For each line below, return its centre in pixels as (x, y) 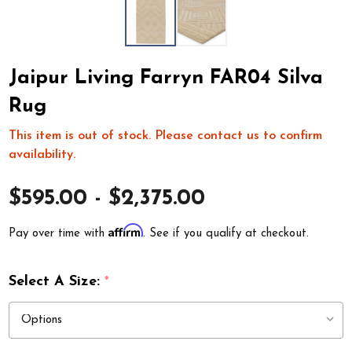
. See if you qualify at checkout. (226, 233)
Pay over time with (59, 233)
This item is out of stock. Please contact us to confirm (166, 136)
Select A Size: (57, 281)
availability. (42, 155)
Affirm (126, 230)
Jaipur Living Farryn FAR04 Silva (166, 78)
